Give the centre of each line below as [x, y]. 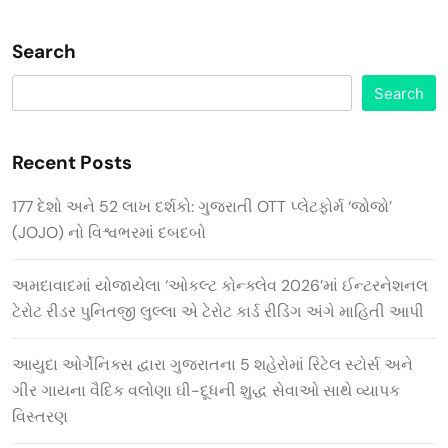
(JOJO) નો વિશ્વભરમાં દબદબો [109, 232]
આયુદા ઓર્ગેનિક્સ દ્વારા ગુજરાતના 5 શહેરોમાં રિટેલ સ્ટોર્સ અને [212, 364]
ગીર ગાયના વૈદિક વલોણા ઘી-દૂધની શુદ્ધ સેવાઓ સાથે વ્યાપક [206, 390]
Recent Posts [72, 162]
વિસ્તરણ [40, 416]
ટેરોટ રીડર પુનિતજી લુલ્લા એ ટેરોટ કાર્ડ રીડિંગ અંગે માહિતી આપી [218, 311]
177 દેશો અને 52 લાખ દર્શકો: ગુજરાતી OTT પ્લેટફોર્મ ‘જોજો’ [202, 206]
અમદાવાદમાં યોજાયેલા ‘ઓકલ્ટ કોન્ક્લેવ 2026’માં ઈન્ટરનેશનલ [222, 285]
